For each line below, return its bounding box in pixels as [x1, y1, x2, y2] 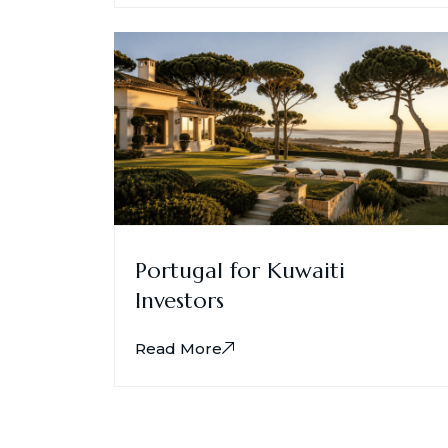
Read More [135, 339, 222, 359]
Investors [135, 287, 224, 315]
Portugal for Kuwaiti [135, 257, 345, 285]
